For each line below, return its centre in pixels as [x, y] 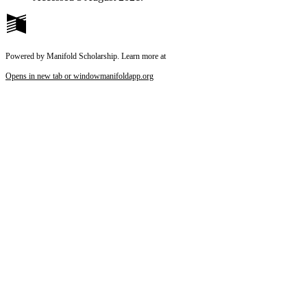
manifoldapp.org [127, 76]
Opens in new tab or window [53, 76]
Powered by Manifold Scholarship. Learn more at [86, 56]
